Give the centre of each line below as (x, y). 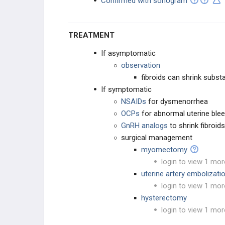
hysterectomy (164, 198)
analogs (155, 126)
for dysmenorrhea (177, 101)
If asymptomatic (128, 53)
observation (141, 65)
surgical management (157, 138)
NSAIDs (134, 101)
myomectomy (165, 150)
